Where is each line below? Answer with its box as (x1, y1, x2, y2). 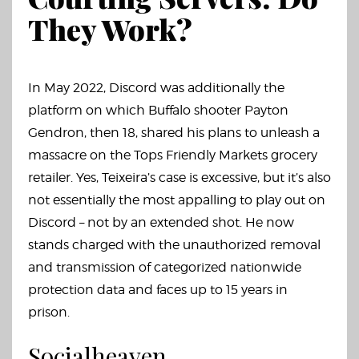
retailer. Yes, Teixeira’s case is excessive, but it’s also (28, 170, 331, 185)
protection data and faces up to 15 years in (28, 282, 288, 297)
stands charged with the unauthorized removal (28, 237, 321, 252)
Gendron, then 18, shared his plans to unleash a (28, 125, 320, 140)
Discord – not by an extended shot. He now (28, 215, 294, 230)
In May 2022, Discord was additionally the (28, 80, 284, 95)
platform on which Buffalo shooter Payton (28, 103, 288, 118)
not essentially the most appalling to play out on (28, 192, 325, 208)
